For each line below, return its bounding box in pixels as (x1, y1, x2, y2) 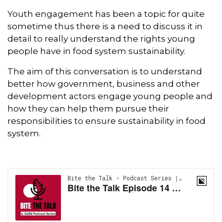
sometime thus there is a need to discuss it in (7, 21, 203, 31)
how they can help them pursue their (7, 103, 169, 113)
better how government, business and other (7, 78, 200, 89)
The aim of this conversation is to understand (7, 66, 202, 76)
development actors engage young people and (7, 91, 213, 101)
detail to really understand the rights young (7, 33, 195, 44)
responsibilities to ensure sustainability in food (7, 115, 206, 126)
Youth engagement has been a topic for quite (7, 8, 205, 19)
